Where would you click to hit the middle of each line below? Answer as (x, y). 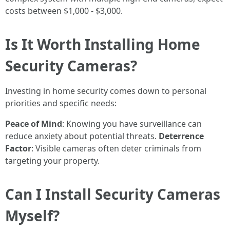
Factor (18, 148)
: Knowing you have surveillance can (132, 124)
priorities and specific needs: (61, 103)
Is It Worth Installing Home (103, 44)
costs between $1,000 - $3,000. (64, 11)
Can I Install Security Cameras (113, 194)
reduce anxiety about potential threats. (82, 136)
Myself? (32, 216)
